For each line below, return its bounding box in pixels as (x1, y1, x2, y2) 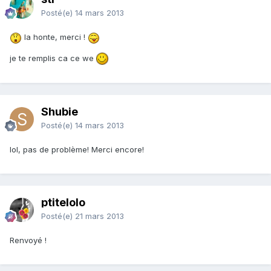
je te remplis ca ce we (10, 53, 96, 63)
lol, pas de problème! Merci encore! (10, 145, 144, 155)
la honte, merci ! (22, 32, 88, 42)
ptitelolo (41, 196, 85, 209)
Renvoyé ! (10, 235, 47, 246)
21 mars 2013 (75, 211, 124, 221)
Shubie (41, 105, 78, 119)
